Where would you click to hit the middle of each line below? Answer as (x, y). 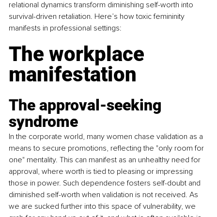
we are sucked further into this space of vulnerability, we (103, 206)
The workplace (79, 54)
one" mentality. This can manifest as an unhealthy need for (106, 160)
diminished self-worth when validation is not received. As (104, 194)
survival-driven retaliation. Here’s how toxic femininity (98, 16)
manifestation (73, 74)
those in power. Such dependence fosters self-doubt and (106, 183)
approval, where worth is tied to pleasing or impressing (102, 171)
